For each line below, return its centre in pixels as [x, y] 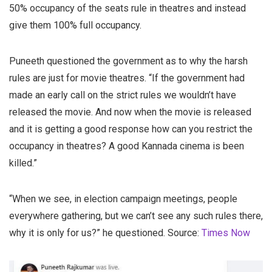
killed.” [23, 163]
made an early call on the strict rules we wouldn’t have [123, 95]
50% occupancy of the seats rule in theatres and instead [127, 8]
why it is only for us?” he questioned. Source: [105, 233]
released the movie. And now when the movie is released [130, 112]
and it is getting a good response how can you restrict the [131, 129]
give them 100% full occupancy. [75, 25]
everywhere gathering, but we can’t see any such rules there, [136, 216]
